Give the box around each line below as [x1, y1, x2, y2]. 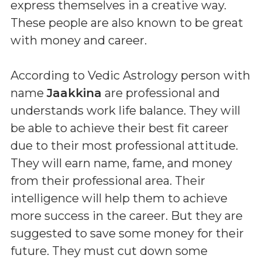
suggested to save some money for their [11, 226, 244, 240]
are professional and [102, 85, 220, 100]
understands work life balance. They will [11, 103, 240, 118]
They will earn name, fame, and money [11, 156, 232, 170]
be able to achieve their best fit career [11, 120, 229, 135]
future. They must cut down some [11, 243, 208, 258]
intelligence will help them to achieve [11, 191, 227, 205]
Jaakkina [47, 85, 102, 100]
